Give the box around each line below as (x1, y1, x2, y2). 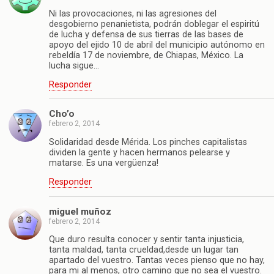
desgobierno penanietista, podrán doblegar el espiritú (49, 18, 259, 29)
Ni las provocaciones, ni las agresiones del (49, 8, 217, 19)
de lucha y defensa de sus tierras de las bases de (49, 29, 243, 40)
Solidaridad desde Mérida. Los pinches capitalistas (49, 136, 247, 147)
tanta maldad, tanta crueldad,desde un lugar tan (49, 244, 239, 255)
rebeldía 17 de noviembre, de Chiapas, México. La (49, 50, 243, 61)
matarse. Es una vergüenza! (49, 157, 158, 168)
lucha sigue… (49, 60, 99, 71)
